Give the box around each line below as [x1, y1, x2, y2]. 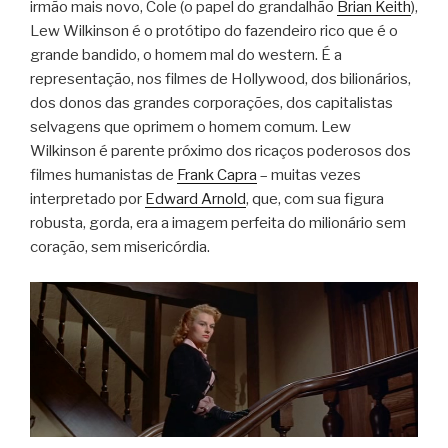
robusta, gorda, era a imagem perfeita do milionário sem [30, 214, 406, 233]
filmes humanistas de [30, 166, 177, 185]
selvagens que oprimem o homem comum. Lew [30, 118, 351, 137]
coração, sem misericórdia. [30, 238, 210, 257]
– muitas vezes [257, 166, 361, 185]
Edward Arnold [145, 190, 246, 209]
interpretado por [30, 190, 145, 209]
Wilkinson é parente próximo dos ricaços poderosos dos [30, 142, 411, 161]
